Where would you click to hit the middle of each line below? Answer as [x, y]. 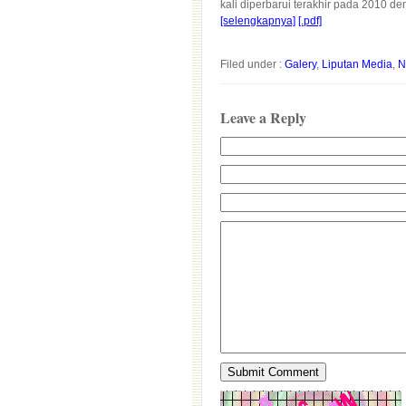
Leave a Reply [263, 117]
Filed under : [252, 64]
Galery [300, 64]
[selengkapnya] [258, 21]
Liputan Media [357, 64]
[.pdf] [310, 21]
